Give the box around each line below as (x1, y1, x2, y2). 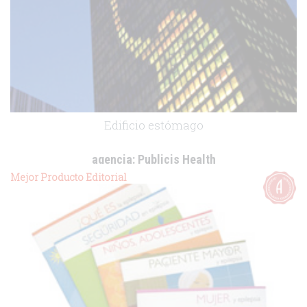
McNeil (153, 169, 180, 180)
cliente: (127, 169, 153, 180)
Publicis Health (134, 151, 216, 167)
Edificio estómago (103, 116, 204, 133)
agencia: (91, 151, 135, 167)
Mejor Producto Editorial (10, 171, 127, 184)
